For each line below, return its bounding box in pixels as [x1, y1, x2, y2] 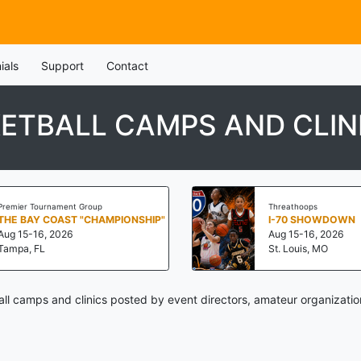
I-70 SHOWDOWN [268, 213, 355, 226]
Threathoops [268, 201, 317, 211]
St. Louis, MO [268, 242, 328, 255]
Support [40, 59, 84, 73]
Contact [106, 59, 148, 73]
